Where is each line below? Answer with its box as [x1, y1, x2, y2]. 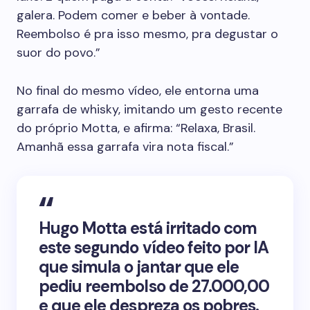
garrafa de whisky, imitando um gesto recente [17, 101, 282, 118]
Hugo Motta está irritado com [39, 217, 257, 239]
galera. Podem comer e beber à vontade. [17, 7, 250, 24]
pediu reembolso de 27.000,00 [39, 275, 270, 297]
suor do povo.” [17, 44, 100, 61]
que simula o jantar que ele [39, 256, 239, 277]
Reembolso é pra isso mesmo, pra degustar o [17, 26, 278, 42]
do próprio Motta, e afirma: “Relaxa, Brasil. [17, 120, 255, 136]
